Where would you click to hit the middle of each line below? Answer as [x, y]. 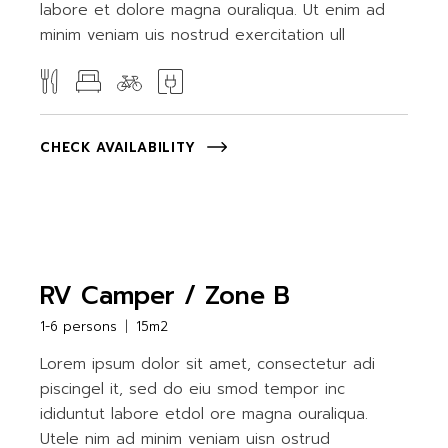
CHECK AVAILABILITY [118, 148]
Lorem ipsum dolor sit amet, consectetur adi [208, 364]
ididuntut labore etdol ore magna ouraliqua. [204, 414]
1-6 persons [79, 326]
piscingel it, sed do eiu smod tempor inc [193, 389]
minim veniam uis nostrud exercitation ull [193, 35]
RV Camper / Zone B [165, 296]
